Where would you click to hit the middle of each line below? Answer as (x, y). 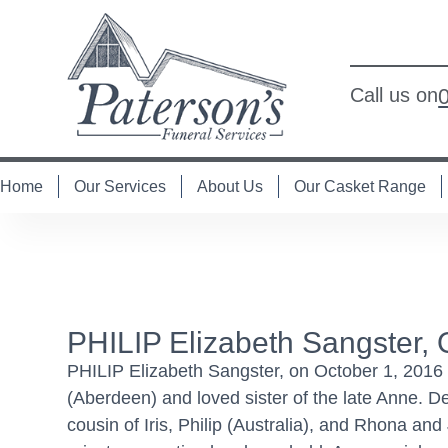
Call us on (394, 95)
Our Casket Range (360, 186)
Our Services (120, 186)
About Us (230, 186)
